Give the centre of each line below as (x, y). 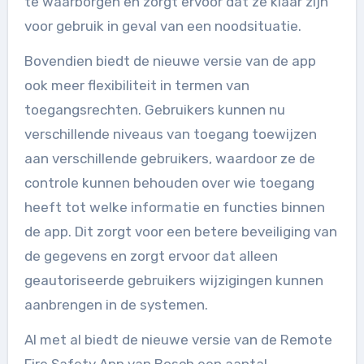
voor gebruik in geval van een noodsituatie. (162, 26)
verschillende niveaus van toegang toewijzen (170, 134)
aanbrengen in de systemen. (116, 305)
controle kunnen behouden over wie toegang (169, 183)
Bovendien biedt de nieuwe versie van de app (170, 61)
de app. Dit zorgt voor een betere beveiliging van (180, 232)
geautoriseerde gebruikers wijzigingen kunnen (173, 280)
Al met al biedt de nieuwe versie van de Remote (178, 340)
